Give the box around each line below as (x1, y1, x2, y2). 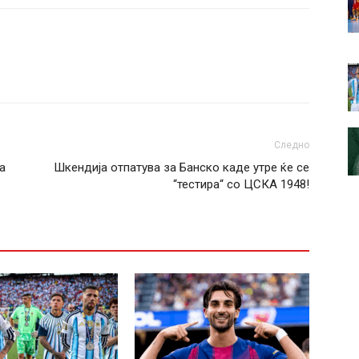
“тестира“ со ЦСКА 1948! (173, 177, 309, 192)
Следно (274, 139, 309, 151)
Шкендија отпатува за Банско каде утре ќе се (54, 160, 309, 175)
